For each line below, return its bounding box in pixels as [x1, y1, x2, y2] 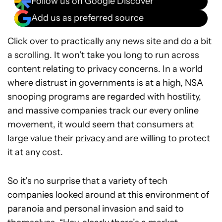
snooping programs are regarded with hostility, [7, 91, 201, 102]
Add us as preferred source [31, 12, 144, 24]
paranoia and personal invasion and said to [7, 203, 184, 214]
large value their [7, 132, 75, 144]
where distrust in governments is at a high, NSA [7, 77, 203, 88]
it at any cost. [7, 146, 63, 158]
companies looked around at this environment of [7, 189, 209, 200]
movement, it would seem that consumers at [7, 118, 194, 130]
